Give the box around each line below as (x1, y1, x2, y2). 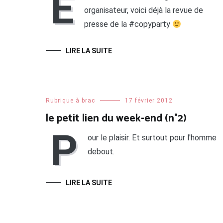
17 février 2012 (125, 97, 173, 105)
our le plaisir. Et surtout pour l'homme (88, 133, 217, 143)
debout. (88, 147, 114, 157)
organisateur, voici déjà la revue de (84, 5, 203, 15)
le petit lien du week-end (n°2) (46, 110, 187, 127)
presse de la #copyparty (84, 19, 172, 29)
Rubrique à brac (46, 97, 95, 105)
